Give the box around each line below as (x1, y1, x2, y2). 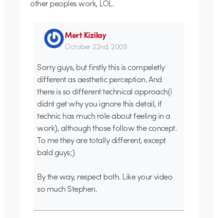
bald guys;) (37, 145, 75, 158)
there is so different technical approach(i (37, 85, 172, 97)
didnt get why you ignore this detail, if (37, 97, 162, 109)
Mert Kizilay (65, 28, 107, 40)
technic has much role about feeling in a (37, 109, 170, 121)
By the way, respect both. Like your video (37, 170, 173, 182)
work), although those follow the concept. (37, 121, 177, 133)
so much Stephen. (37, 182, 97, 195)
